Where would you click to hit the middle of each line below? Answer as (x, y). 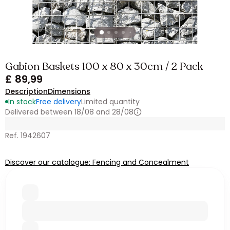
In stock (22, 102)
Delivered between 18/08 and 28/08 (69, 112)
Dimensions (69, 91)
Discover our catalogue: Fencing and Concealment (97, 162)
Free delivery (59, 102)
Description (26, 91)
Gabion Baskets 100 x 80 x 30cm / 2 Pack (104, 66)
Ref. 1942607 (28, 136)
